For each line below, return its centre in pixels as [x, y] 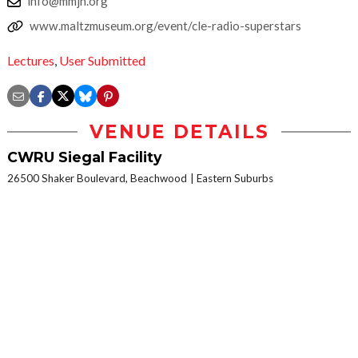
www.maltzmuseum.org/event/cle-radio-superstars [165, 25]
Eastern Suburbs [235, 179]
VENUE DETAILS [179, 132]
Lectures [31, 61]
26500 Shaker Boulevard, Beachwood [97, 179]
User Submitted [102, 61]
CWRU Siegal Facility [85, 157]
